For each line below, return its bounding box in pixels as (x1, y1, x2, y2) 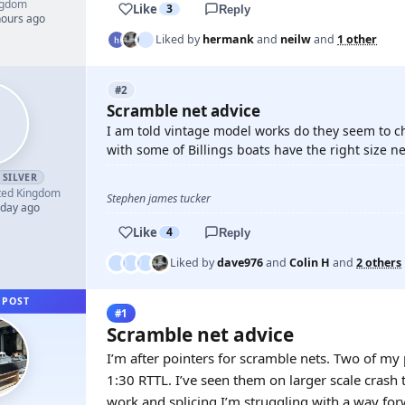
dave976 (217, 255, 263, 270)
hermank (202, 32, 254, 47)
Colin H (289, 255, 330, 270)
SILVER (2, 171, 38, 184)
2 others (356, 255, 401, 270)
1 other (337, 32, 377, 47)
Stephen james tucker (107, 191, 211, 206)
